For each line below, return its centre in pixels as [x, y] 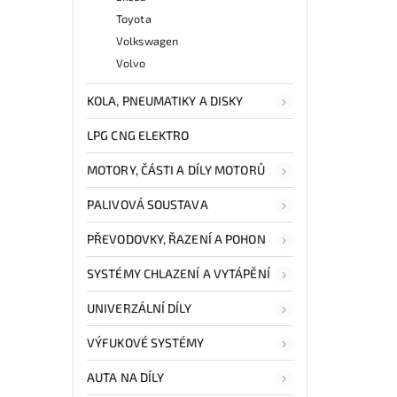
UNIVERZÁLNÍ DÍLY [140, 307]
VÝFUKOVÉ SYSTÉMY [146, 342]
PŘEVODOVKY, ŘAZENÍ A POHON [176, 238]
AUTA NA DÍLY [126, 377]
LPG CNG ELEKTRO [138, 135]
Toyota [134, 18]
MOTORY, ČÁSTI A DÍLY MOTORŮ [176, 169]
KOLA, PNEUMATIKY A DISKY [165, 100]
